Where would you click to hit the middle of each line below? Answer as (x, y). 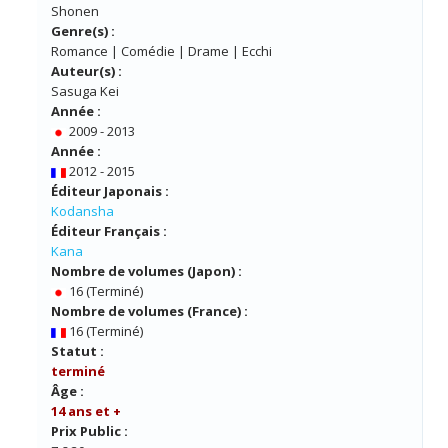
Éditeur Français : (109, 231)
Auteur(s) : (86, 71)
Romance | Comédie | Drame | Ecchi (161, 51)
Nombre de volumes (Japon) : (146, 271)
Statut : (77, 351)
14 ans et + (86, 411)
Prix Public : (89, 431)
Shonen (75, 11)
